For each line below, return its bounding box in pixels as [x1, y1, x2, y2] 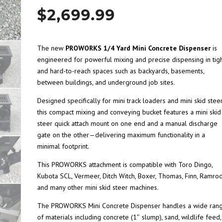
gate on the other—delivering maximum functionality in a [37, 130, 205, 139]
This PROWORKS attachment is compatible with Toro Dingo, [37, 160, 213, 169]
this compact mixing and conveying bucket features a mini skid [37, 108, 221, 116]
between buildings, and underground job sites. [37, 78, 175, 87]
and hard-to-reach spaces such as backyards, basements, [37, 66, 204, 75]
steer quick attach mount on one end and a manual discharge [37, 119, 218, 128]
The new [37, 44, 65, 53]
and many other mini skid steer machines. [37, 183, 159, 192]
